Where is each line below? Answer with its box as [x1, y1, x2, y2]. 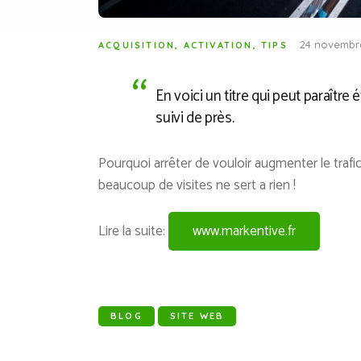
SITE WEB [169, 309, 225, 322]
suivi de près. [156, 105, 234, 131]
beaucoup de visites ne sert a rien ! [98, 174, 296, 197]
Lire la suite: [98, 219, 168, 243]
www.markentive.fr [193, 219, 296, 243]
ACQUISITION [98, 39, 176, 52]
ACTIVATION [183, 39, 253, 52]
